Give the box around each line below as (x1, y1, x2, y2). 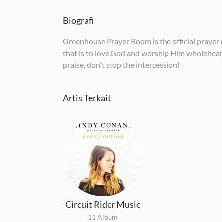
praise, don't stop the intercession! (63, 59, 180, 69)
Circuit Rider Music (65, 199, 141, 210)
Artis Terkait (63, 92, 111, 103)
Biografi (63, 14, 94, 26)
